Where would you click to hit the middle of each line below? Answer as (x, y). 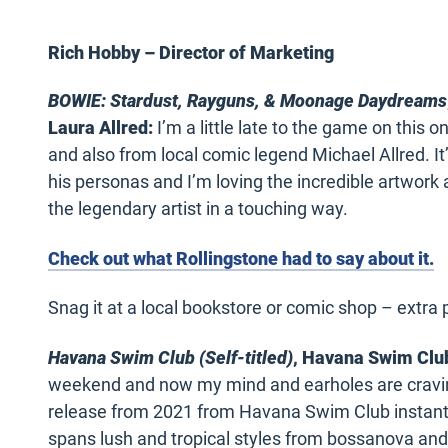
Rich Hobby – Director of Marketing (191, 53)
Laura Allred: (102, 128)
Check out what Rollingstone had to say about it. (241, 258)
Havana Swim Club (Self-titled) (170, 357)
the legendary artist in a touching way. (198, 209)
